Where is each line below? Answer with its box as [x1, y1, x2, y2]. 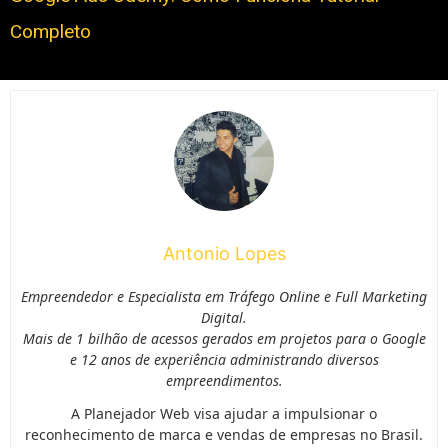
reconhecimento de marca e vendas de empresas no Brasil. [25, 425, 423, 445]
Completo [10, 20, 91, 44]
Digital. [201, 308, 247, 328]
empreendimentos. [165, 371, 283, 391]
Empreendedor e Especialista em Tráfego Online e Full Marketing [21, 287, 427, 307]
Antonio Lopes [162, 243, 286, 265]
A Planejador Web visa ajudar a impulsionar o [71, 404, 377, 424]
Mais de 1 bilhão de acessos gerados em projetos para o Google [22, 329, 426, 349]
